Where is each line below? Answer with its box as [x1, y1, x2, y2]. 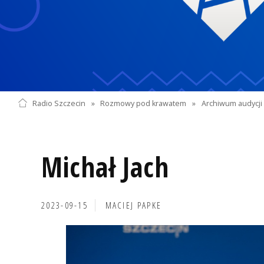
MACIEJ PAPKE [105, 199, 162, 212]
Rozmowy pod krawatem [100, 98, 187, 108]
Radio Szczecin [32, 98, 85, 108]
